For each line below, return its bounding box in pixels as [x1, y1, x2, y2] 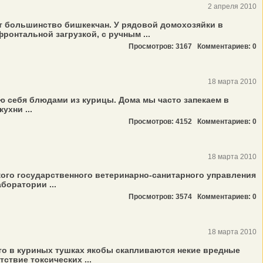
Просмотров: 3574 [129, 193, 197, 201]
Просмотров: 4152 [129, 117, 197, 126]
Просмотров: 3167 [129, 42, 197, 50]
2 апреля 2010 [208, 2, 257, 11]
